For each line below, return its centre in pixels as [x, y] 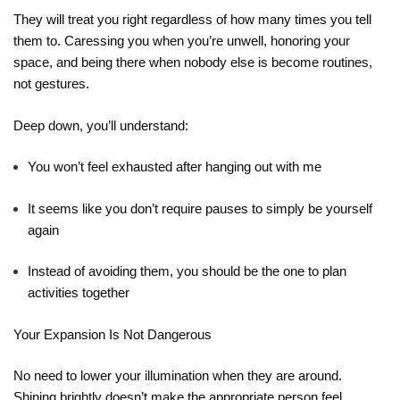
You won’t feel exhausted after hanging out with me [175, 167]
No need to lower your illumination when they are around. [178, 376]
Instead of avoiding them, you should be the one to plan [187, 271]
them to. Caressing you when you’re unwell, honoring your [182, 41]
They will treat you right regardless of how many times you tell [192, 20]
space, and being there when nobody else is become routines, [193, 62]
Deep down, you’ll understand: [101, 125]
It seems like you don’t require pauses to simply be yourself [200, 208]
